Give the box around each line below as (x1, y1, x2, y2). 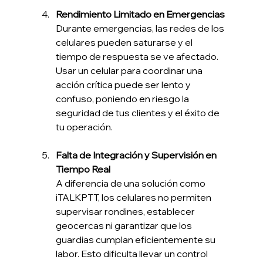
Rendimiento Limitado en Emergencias (55, 8, 225, 21)
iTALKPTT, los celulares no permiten (55, 191, 213, 204)
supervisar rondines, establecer (55, 205, 197, 218)
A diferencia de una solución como (55, 177, 207, 190)
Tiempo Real (55, 163, 110, 176)
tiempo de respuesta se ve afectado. (55, 50, 220, 63)
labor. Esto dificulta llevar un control (55, 248, 210, 260)
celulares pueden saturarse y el (55, 36, 194, 49)
